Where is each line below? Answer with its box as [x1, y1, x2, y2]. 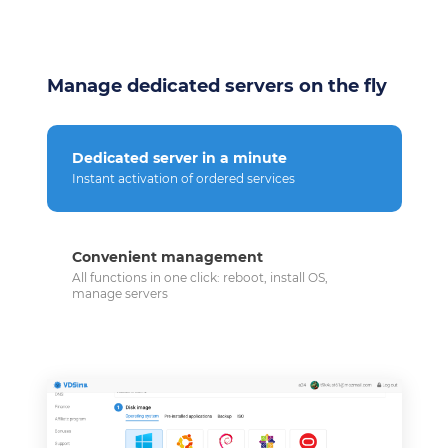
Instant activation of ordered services [71, 170, 295, 186]
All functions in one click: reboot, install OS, [71, 269, 328, 285]
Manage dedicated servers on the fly [46, 74, 387, 97]
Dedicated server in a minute [71, 148, 287, 167]
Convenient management [71, 247, 263, 266]
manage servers [71, 285, 168, 301]
